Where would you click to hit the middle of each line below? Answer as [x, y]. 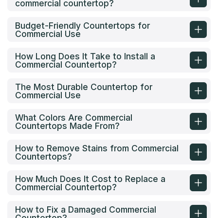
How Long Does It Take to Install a [85, 56]
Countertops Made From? [67, 126]
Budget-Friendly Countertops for [82, 25]
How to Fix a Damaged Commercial [86, 209]
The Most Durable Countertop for [84, 87]
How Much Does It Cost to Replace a [90, 179]
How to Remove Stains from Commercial [97, 148]
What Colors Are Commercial [74, 117]
